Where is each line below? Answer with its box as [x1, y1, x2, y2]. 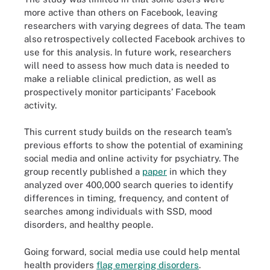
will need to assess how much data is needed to [24, 60, 229, 71]
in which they [167, 166, 227, 177]
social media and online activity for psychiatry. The [24, 153, 239, 163]
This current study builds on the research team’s [24, 127, 232, 137]
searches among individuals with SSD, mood [24, 206, 212, 216]
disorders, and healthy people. [24, 219, 153, 230]
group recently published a [24, 166, 142, 177]
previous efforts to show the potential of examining [24, 140, 243, 150]
